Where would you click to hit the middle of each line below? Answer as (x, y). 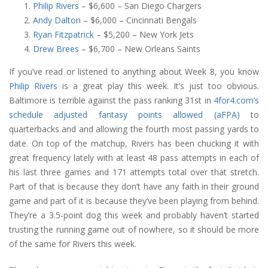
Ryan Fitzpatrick (63, 35)
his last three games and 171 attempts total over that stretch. (134, 172)
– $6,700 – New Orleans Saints (140, 49)
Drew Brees (56, 49)
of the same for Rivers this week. (73, 244)
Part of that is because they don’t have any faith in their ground (134, 187)
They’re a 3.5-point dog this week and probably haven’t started (134, 215)
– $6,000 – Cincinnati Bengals (139, 20)
